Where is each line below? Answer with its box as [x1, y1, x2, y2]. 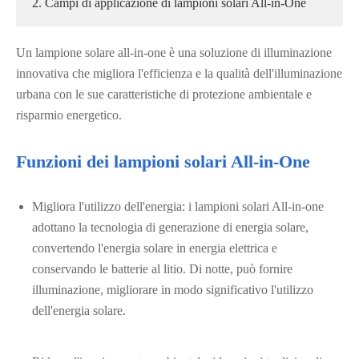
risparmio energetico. [16, 108, 122, 122]
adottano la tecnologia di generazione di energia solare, [32, 220, 309, 234]
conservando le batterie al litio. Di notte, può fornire [32, 262, 292, 276]
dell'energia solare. [32, 304, 126, 317]
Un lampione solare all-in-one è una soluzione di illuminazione [16, 46, 332, 59]
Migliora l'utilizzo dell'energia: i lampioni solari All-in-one [32, 200, 324, 213]
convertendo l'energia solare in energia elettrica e [32, 241, 277, 255]
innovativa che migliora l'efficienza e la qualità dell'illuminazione [16, 67, 342, 80]
